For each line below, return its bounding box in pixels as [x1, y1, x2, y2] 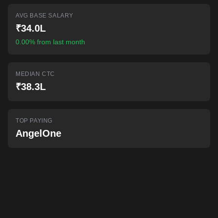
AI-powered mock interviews [30, 2, 99, 9]
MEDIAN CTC [16, 71, 55, 77]
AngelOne [16, 128, 61, 139]
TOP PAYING [16, 117, 53, 124]
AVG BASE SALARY [16, 12, 73, 19]
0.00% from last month [16, 38, 85, 46]
